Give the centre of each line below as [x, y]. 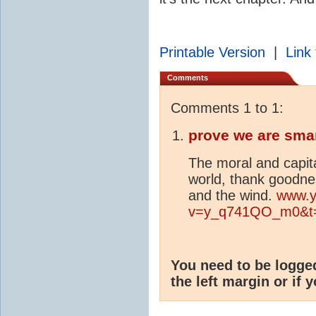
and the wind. [232, 196]
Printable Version [212, 53]
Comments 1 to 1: [227, 108]
